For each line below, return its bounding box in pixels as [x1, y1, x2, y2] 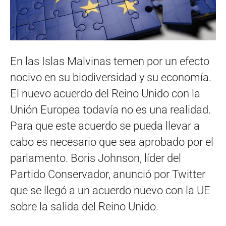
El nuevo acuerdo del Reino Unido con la [10, 87, 200, 100]
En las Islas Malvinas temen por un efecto [10, 54, 209, 68]
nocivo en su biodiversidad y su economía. [10, 71, 211, 84]
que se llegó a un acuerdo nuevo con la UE [10, 184, 210, 197]
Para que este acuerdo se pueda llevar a [10, 119, 200, 132]
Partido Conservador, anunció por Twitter [10, 167, 205, 181]
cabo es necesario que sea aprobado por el [10, 135, 213, 148]
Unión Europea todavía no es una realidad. [10, 103, 211, 116]
